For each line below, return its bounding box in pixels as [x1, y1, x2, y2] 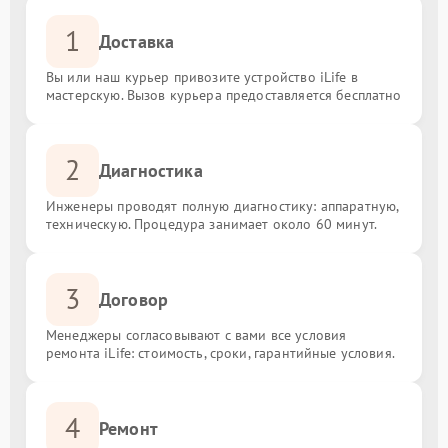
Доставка [99, 29, 175, 53]
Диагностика [99, 158, 203, 182]
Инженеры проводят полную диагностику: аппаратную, [46, 196, 399, 215]
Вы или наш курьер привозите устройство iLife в [46, 67, 358, 86]
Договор [99, 287, 169, 311]
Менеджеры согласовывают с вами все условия [46, 325, 347, 344]
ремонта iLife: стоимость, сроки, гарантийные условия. [46, 343, 395, 362]
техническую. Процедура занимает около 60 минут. [46, 214, 378, 233]
